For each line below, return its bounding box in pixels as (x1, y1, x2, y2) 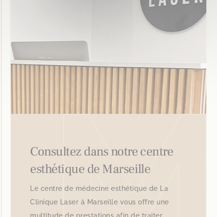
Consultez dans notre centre (30, 143, 173, 160)
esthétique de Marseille (30, 161, 151, 178)
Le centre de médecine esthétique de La (30, 185, 169, 193)
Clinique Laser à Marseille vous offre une (30, 198, 169, 206)
